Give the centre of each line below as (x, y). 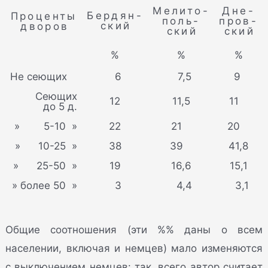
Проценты (44, 16)
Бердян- (115, 15)
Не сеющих (39, 76)
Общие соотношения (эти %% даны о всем (134, 230)
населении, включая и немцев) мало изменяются (134, 249)
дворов (45, 26)
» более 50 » (45, 185)
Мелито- (181, 10)
